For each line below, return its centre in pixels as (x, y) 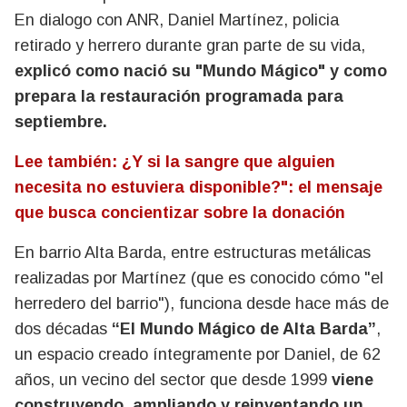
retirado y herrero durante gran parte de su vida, (190, 45)
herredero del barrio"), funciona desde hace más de (202, 303)
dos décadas (63, 329)
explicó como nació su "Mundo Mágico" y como (201, 71)
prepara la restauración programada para (179, 96)
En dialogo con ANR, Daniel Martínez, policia (177, 20)
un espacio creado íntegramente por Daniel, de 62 (198, 354)
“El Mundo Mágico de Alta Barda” (244, 329)
